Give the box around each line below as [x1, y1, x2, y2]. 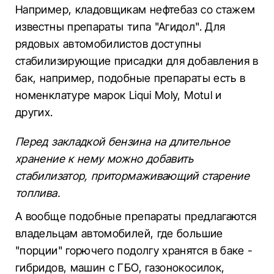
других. [15, 106, 53, 119]
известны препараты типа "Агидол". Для [15, 20, 226, 33]
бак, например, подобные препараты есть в [15, 72, 246, 84]
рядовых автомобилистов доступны [15, 37, 202, 50]
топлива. [15, 187, 60, 199]
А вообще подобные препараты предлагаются [15, 210, 257, 223]
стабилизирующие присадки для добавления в [15, 54, 259, 67]
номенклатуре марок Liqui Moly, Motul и [15, 89, 222, 102]
